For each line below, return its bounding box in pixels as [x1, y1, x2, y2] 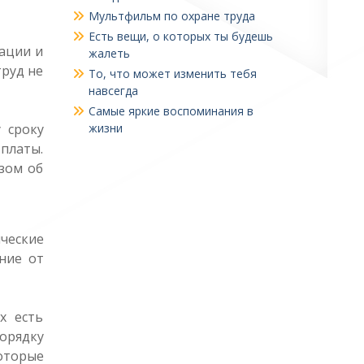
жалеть [88, 45, 130, 61]
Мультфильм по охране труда [88, 8, 255, 24]
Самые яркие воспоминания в [88, 103, 253, 119]
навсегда [88, 83, 138, 98]
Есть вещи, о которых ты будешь [88, 28, 273, 44]
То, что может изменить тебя [88, 66, 257, 81]
